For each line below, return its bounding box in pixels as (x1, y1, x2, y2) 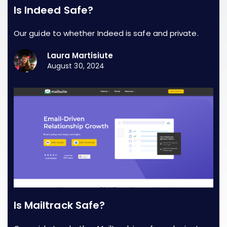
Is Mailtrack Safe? (14, 198, 105, 212)
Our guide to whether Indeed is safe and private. (14, 28, 199, 39)
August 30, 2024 (47, 61, 105, 71)
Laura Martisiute (47, 50, 113, 61)
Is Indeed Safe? (14, 3, 93, 17)
